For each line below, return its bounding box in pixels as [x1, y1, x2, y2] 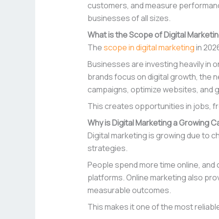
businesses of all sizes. [87, 13, 171, 24]
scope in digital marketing [103, 42, 195, 53]
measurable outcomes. [87, 185, 171, 196]
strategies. [87, 143, 128, 154]
